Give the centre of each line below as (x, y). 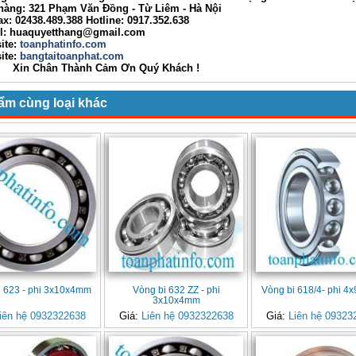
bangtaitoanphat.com (72, 56)
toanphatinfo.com (62, 44)
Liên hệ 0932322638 (187, 316)
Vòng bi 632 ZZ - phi (176, 290)
